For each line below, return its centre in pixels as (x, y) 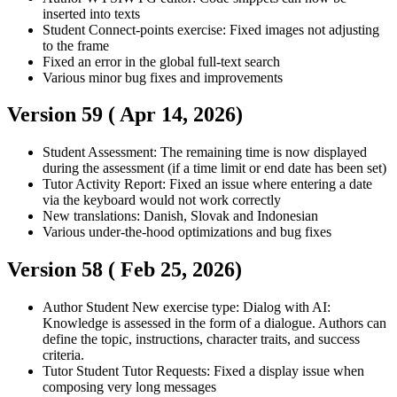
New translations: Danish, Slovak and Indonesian (180, 216)
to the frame (76, 45)
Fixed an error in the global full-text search (161, 61)
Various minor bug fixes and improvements (163, 77)
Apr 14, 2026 (178, 115)
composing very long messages (129, 387)
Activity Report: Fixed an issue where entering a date (224, 184)
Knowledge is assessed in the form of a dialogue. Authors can (214, 323)
